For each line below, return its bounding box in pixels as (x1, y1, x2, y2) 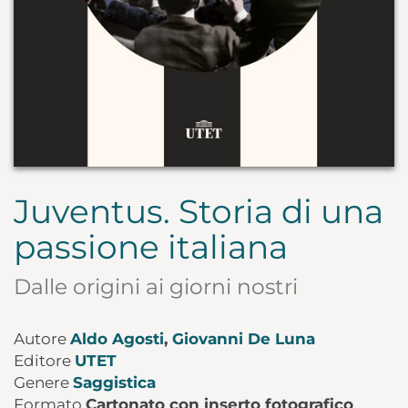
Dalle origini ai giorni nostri (14, 272, 298, 300)
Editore (14, 351, 75, 370)
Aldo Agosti (70, 329, 164, 348)
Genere (14, 372, 73, 392)
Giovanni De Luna (172, 329, 315, 348)
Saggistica (73, 372, 156, 392)
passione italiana (14, 226, 288, 267)
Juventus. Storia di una (14, 190, 383, 231)
